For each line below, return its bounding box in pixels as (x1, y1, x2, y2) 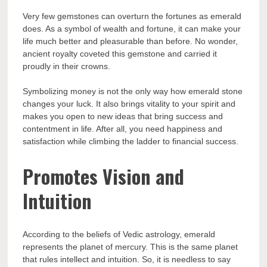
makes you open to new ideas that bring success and (23, 111, 223, 122)
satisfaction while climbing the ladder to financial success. (23, 136, 239, 147)
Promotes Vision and (23, 162, 185, 190)
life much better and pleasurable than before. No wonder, (23, 36, 238, 46)
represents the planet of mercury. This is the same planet (23, 242, 238, 252)
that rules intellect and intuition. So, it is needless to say (23, 254, 231, 265)
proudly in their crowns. (23, 61, 113, 72)
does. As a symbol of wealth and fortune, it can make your (23, 24, 241, 34)
